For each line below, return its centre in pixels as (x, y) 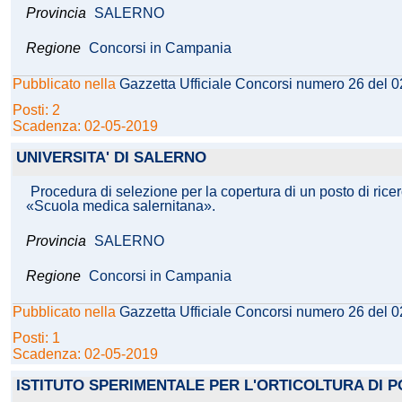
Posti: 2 (38, 110)
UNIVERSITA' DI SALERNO (111, 158)
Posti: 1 (38, 338)
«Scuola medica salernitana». (121, 206)
